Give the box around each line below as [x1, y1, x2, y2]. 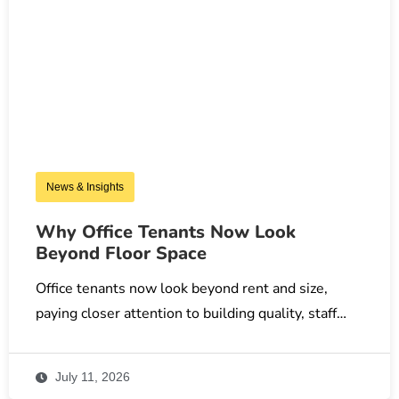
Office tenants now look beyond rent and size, [36, 278, 328, 298]
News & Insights [46, 180, 124, 193]
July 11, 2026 [51, 369, 130, 384]
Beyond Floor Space [36, 240, 207, 265]
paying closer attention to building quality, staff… [36, 303, 346, 323]
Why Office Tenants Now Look [36, 219, 296, 244]
